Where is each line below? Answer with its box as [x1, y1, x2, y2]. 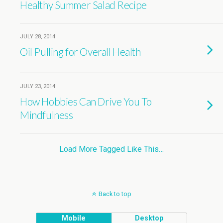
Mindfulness [20, 109, 73, 121]
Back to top [98, 190, 131, 198]
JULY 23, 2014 [20, 83, 55, 90]
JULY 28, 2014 [20, 33, 55, 40]
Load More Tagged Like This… [59, 144, 164, 154]
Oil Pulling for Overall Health [20, 45, 141, 58]
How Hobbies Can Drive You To [20, 95, 152, 108]
